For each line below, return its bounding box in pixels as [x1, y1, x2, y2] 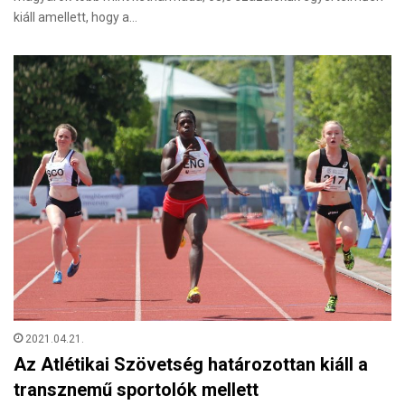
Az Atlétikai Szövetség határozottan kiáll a [14, 353, 368, 376]
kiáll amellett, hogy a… [14, 9, 137, 24]
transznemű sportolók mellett [14, 379, 259, 401]
